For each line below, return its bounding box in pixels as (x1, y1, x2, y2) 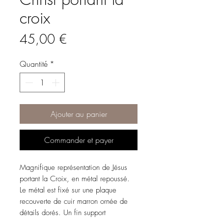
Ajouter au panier (50, 109, 107, 119)
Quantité (20, 58, 48, 69)
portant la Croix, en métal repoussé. (20, 174, 130, 184)
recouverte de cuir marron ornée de (20, 196, 128, 206)
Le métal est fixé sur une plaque (20, 185, 116, 195)
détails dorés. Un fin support (20, 208, 106, 218)
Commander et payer (44, 135, 113, 145)
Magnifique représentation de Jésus (20, 163, 127, 172)
